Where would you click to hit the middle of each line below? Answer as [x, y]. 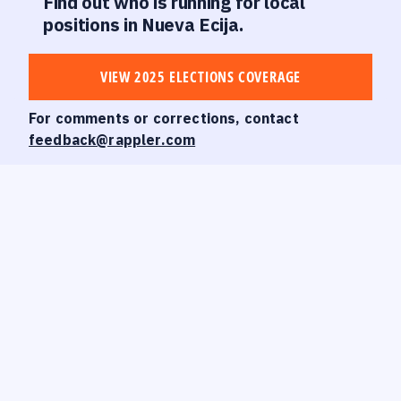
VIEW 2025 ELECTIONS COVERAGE [200, 77]
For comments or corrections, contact [164, 118]
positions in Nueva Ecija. [143, 25]
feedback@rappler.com [112, 140]
